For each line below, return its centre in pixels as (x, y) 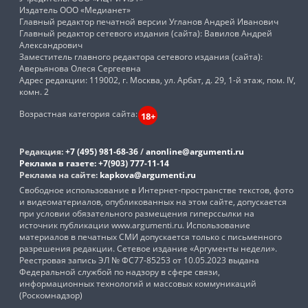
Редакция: (42, 152)
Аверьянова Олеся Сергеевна (80, 69)
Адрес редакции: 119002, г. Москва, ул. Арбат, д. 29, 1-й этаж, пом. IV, (157, 80)
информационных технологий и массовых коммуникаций (138, 284)
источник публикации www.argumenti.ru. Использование (135, 225)
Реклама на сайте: (59, 175)
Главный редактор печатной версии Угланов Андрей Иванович (149, 22)
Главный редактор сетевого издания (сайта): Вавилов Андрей (146, 34)
